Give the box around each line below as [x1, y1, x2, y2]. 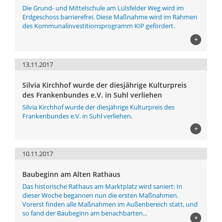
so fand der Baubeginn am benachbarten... [22, 209, 147, 218]
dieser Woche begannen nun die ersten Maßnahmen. [22, 191, 178, 200]
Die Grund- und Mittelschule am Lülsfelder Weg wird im [22, 3, 184, 12]
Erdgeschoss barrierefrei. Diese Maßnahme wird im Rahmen [22, 12, 197, 21]
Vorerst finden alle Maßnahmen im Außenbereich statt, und [22, 200, 198, 209]
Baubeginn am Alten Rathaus [22, 169, 120, 179]
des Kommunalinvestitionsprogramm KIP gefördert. [22, 21, 176, 30]
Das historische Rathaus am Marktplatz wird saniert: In [22, 182, 182, 191]
